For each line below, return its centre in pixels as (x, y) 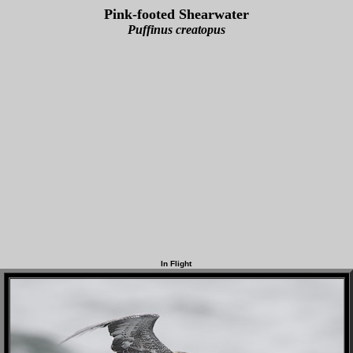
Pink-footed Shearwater (176, 14)
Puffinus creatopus (176, 30)
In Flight (176, 264)
